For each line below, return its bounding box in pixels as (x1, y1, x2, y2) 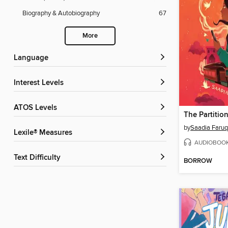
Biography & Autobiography (22, 9, 100, 18)
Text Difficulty (17, 153, 61, 163)
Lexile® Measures (18, 128, 72, 138)
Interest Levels (16, 78, 64, 88)
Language (18, 53, 48, 63)
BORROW (184, 157, 212, 166)
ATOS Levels (18, 103, 57, 113)
